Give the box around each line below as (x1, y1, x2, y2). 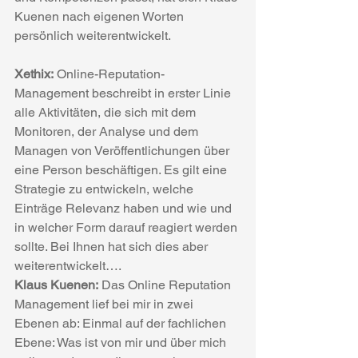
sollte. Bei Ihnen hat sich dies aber (14, 239, 211, 254)
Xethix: (14, 66, 54, 82)
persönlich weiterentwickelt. (14, 28, 171, 43)
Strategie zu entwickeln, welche (14, 181, 197, 197)
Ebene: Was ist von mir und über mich (14, 335, 229, 350)
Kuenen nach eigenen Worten (14, 9, 187, 24)
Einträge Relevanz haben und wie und (14, 201, 235, 216)
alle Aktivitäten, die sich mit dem (14, 105, 199, 120)
